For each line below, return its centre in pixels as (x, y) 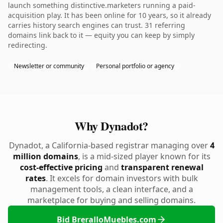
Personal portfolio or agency (135, 66)
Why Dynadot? (111, 126)
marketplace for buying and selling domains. (111, 200)
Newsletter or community (49, 66)
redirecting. (28, 45)
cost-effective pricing (61, 167)
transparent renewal (162, 167)
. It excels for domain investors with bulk (122, 178)
